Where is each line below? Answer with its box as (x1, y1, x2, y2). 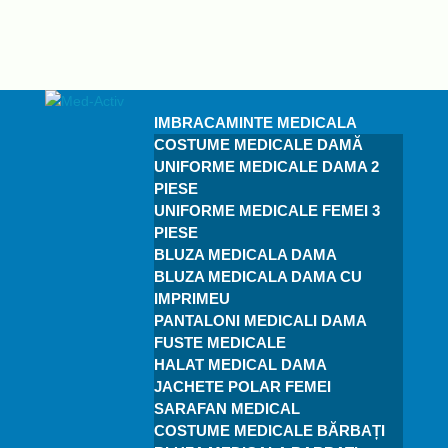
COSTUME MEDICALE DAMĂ (153, 136, 363, 153)
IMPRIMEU (153, 290, 230, 307)
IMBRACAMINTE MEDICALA (153, 114, 357, 131)
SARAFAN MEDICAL (153, 400, 300, 417)
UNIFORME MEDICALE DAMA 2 (153, 158, 379, 175)
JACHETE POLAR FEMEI (153, 378, 331, 395)
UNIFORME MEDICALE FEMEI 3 (153, 202, 380, 219)
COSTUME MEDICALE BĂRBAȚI (153, 422, 385, 439)
